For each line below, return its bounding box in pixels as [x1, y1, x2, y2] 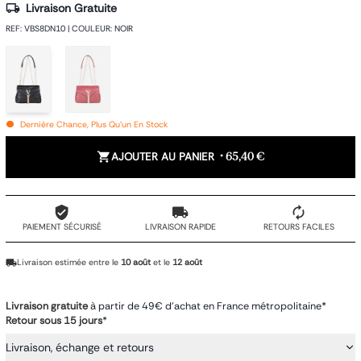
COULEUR [72, 23, 110, 34]
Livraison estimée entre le [17, 257, 118, 268]
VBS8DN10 [24, 23, 65, 34]
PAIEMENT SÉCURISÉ [22, 222, 102, 233]
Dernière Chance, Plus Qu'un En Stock [19, 118, 168, 130]
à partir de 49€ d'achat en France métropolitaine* [90, 299, 326, 313]
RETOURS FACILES [263, 222, 334, 233]
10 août [121, 257, 151, 268]
